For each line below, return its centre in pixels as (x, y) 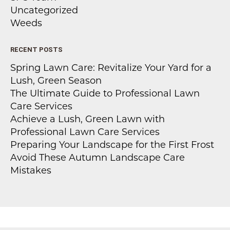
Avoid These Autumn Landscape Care (98, 158)
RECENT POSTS (36, 50)
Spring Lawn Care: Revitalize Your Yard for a (111, 68)
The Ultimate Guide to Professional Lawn (105, 93)
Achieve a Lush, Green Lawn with (88, 119)
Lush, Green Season (56, 81)
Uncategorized (44, 10)
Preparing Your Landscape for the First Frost (112, 145)
